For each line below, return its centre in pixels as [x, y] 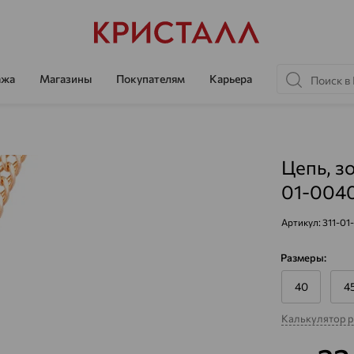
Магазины [66, 78]
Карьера [231, 78]
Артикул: [302, 222]
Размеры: [303, 258]
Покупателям [151, 78]
